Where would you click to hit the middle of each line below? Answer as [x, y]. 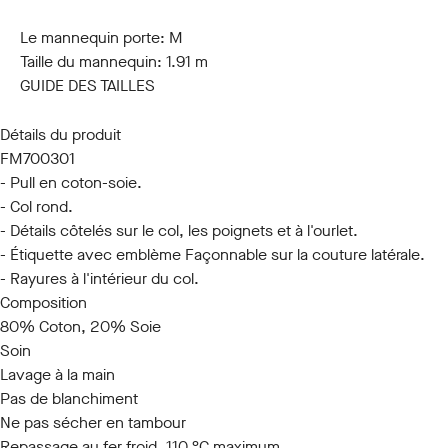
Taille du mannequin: [93, 61]
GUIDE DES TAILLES [87, 85]
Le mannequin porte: [94, 37]
